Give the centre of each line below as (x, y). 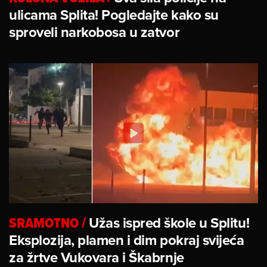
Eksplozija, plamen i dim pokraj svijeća (127, 240)
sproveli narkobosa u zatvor (94, 32)
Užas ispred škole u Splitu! (169, 222)
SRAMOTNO (44, 222)
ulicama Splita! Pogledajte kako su (114, 14)
